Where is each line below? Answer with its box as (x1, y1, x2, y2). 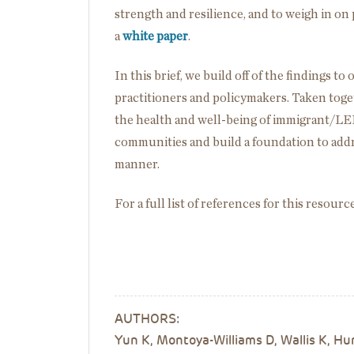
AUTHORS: (115, 311, 179, 327)
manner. (115, 158, 160, 171)
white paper (122, 30, 188, 43)
